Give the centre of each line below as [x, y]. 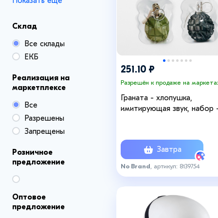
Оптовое [29, 197]
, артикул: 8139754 [175, 166]
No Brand [136, 166]
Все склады [45, 44]
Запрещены [45, 131]
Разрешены [44, 118]
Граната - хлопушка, [156, 98]
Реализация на [41, 78]
